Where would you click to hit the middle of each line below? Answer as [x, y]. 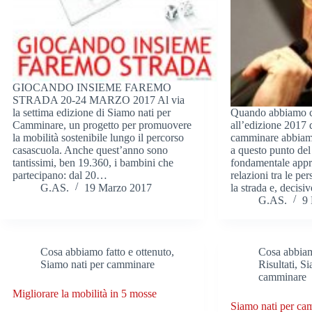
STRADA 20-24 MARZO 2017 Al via [99, 100]
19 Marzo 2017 [118, 188]
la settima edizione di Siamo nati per [92, 112]
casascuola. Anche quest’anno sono [90, 150]
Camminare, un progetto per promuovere [102, 125]
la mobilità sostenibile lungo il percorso [98, 138]
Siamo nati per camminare [97, 264]
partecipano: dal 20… [60, 175]
